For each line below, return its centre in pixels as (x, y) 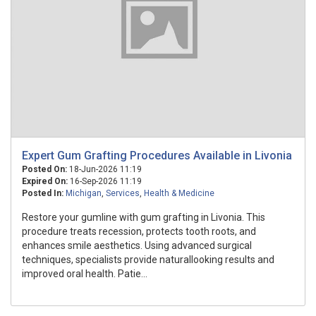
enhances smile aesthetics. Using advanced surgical (137, 245)
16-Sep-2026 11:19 (105, 181)
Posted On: (44, 169)
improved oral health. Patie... (85, 274)
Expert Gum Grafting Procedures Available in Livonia (157, 156)
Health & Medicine (179, 193)
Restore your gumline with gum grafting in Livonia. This (144, 217)
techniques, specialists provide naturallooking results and (148, 260)
